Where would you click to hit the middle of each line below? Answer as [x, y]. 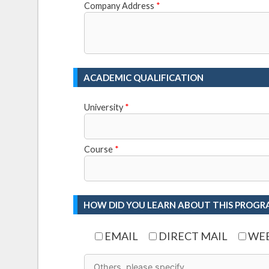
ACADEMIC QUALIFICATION [144, 77]
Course [100, 149]
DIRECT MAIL [193, 236]
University [105, 107]
